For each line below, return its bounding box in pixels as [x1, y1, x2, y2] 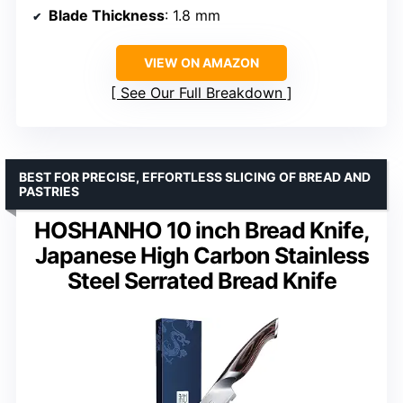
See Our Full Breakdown [121, 83, 282, 102]
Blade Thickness [49, 5, 165, 24]
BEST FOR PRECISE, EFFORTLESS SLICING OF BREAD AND [19, 168, 371, 184]
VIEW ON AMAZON [144, 54, 259, 70]
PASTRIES [19, 183, 79, 199]
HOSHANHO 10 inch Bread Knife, [33, 216, 370, 244]
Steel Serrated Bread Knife [67, 266, 336, 294]
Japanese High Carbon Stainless [34, 241, 369, 269]
